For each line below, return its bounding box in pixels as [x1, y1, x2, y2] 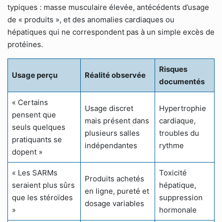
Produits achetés [85, 174, 144, 183]
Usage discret [85, 104, 133, 113]
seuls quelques [12, 122, 65, 132]
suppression [159, 193, 203, 202]
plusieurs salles [85, 128, 140, 138]
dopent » [12, 147, 43, 157]
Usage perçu [12, 70, 57, 80]
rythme [159, 141, 184, 150]
